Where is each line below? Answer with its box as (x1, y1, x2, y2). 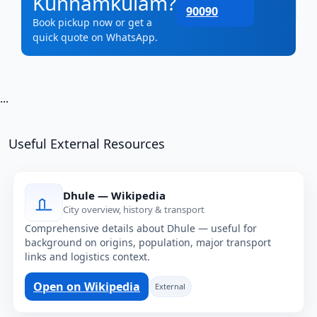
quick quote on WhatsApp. (33, 30, 158, 44)
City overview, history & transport (63, 203, 204, 217)
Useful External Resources (8, 134, 165, 152)
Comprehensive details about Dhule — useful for (25, 221, 257, 235)
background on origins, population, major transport (25, 235, 271, 249)
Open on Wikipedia (33, 278, 140, 294)
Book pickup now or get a (33, 15, 152, 29)
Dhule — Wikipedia (63, 188, 166, 203)
